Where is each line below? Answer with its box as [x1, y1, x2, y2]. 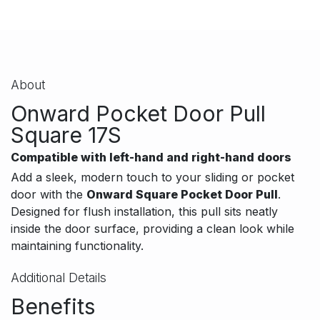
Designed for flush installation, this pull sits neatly [11, 204, 278, 219]
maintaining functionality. [11, 239, 147, 254]
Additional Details [11, 270, 106, 286]
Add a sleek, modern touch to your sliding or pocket [11, 170, 294, 185]
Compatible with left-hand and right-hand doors [11, 150, 291, 165]
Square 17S [11, 122, 121, 149]
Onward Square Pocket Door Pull [86, 187, 278, 202]
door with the [11, 187, 86, 202]
